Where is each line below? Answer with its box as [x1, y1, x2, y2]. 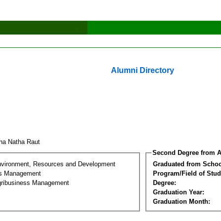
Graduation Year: [153, 188, 204, 196]
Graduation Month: [153, 197, 210, 205]
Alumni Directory [111, 66, 174, 74]
